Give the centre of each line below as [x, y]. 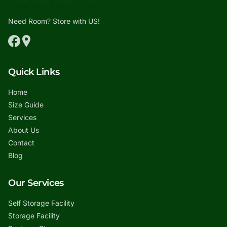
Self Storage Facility [41, 203]
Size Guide [26, 105]
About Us [24, 130]
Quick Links [34, 72]
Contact [21, 143]
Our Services [36, 183]
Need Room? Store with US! [54, 21]
